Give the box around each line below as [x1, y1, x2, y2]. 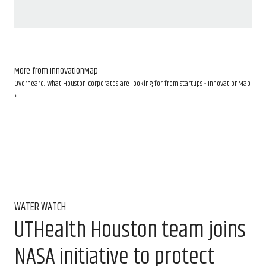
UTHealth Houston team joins [14, 213, 246, 248]
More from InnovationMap [14, 64, 98, 79]
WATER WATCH [14, 199, 66, 216]
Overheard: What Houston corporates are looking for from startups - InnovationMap [14, 78, 251, 91]
